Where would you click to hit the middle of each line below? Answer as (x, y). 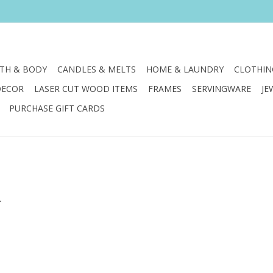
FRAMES (165, 89)
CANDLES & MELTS (97, 69)
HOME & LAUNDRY (185, 69)
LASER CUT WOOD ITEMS (86, 89)
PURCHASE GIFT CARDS (57, 108)
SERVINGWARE (222, 89)
